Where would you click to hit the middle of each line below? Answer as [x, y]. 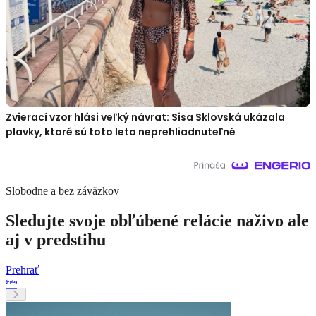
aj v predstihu [56, 240]
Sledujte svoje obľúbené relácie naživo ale [157, 221]
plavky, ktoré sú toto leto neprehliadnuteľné [121, 132]
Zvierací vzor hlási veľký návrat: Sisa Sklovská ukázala [145, 117]
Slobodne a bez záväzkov [62, 191]
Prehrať [23, 270]
